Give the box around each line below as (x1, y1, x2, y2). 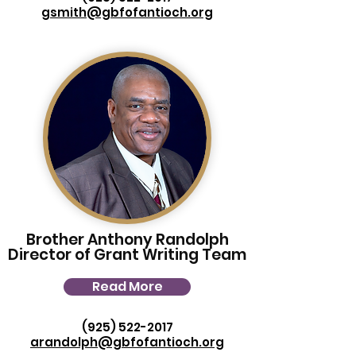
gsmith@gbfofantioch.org (41, 4, 213, 21)
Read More (91, 277, 163, 296)
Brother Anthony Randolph (25, 229, 229, 250)
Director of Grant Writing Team (8, 244, 246, 265)
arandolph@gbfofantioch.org (30, 334, 224, 350)
